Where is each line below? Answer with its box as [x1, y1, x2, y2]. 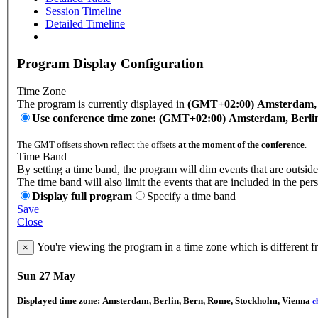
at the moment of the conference [178, 139, 305, 150]
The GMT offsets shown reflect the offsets [17, 139, 178, 150]
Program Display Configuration [17, 56, 204, 72]
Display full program [32, 190, 132, 203]
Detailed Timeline [45, 17, 125, 30]
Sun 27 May [17, 270, 75, 283]
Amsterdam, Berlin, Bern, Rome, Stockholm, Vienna [102, 295, 310, 307]
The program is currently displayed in [17, 98, 187, 111]
